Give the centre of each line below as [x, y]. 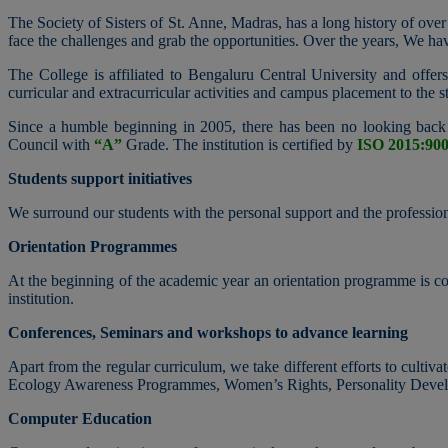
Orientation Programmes [92, 246]
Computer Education [80, 418]
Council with [51, 144]
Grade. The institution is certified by [239, 144]
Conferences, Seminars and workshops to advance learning [208, 332]
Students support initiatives [100, 178]
